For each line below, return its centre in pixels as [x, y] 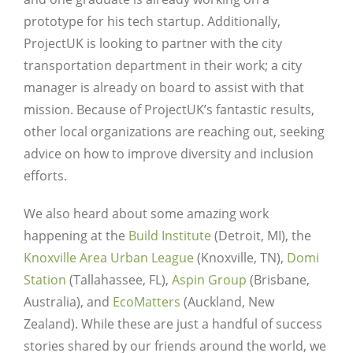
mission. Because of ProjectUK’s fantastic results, [169, 109]
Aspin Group [209, 279]
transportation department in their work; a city [163, 65]
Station [45, 279]
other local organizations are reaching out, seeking [174, 131]
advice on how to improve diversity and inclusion [169, 153]
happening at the [76, 235]
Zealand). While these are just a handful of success [173, 323]
